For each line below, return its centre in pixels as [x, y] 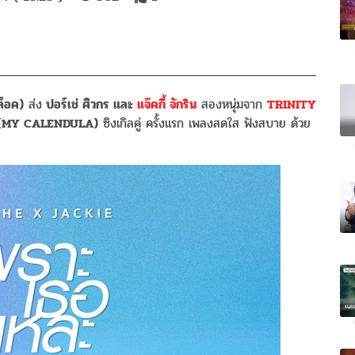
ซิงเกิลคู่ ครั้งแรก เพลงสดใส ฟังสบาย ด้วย [204, 124]
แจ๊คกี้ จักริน [167, 105]
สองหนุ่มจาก [232, 105]
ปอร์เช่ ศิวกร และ [90, 105]
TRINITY [292, 105]
